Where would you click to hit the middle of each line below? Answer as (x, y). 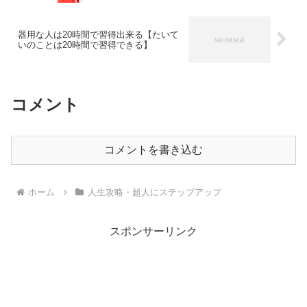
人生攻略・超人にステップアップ (154, 193)
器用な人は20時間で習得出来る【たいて (98, 34)
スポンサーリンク (153, 232)
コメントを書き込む (153, 149)
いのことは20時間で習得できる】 (85, 45)
